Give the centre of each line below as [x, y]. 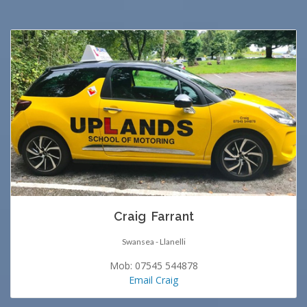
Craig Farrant [153, 216]
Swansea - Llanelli [153, 241]
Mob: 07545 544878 [153, 265]
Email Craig [153, 280]
